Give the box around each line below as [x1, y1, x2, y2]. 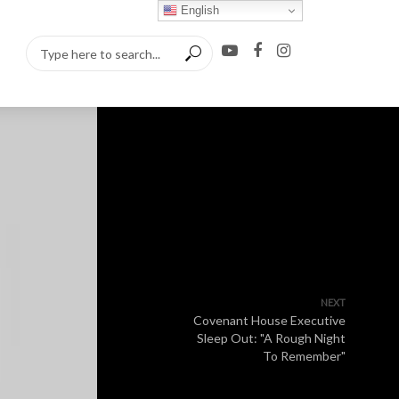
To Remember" [263, 348, 346, 363]
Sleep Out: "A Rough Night [197, 330, 346, 346]
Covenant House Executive [193, 313, 346, 328]
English [177, 3, 220, 17]
